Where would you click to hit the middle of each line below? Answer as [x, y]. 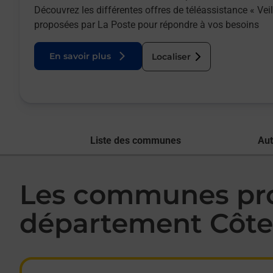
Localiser [171, 56]
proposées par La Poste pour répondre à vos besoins [147, 24]
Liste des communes [136, 140]
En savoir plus [80, 56]
